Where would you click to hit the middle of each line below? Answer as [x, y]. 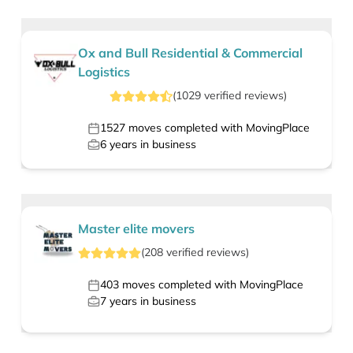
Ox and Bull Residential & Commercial [190, 53]
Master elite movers [136, 229]
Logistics [104, 72]
